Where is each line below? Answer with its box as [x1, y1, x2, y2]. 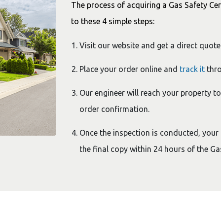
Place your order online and [79, 65, 180, 74]
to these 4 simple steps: [71, 17, 156, 26]
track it [180, 65, 205, 74]
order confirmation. [79, 105, 151, 113]
